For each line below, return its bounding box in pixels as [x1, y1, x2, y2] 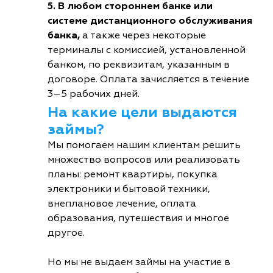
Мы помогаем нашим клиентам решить [48, 139, 241, 152]
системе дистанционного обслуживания [48, 15, 252, 27]
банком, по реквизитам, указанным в [48, 58, 230, 71]
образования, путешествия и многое [48, 212, 229, 225]
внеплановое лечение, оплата [48, 197, 196, 210]
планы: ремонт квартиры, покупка [48, 168, 218, 181]
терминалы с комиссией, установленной [48, 44, 246, 57]
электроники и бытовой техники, [48, 183, 210, 196]
